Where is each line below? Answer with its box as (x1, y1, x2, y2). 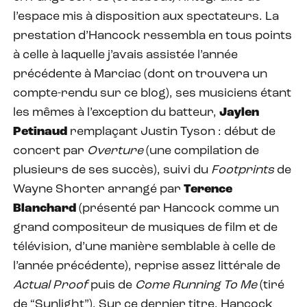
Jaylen (219, 106, 259, 119)
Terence (184, 182, 232, 196)
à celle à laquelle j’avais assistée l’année (13, 48, 238, 62)
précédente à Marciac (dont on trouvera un (13, 67, 267, 81)
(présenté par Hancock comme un (76, 201, 279, 215)
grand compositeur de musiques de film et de (13, 221, 278, 234)
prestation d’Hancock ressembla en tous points (13, 29, 292, 42)
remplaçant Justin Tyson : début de (67, 125, 275, 138)
